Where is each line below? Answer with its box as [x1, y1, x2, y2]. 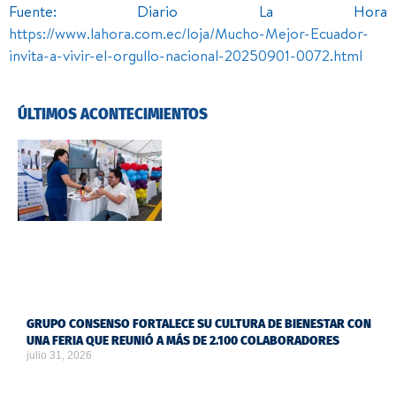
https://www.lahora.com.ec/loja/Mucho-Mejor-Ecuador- [9, 23, 369, 44]
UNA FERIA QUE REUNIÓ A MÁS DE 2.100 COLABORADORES [27, 332, 339, 348]
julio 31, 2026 [27, 348, 92, 362]
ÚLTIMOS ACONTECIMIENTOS [18, 105, 208, 125]
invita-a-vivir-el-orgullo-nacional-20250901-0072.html [9, 45, 362, 66]
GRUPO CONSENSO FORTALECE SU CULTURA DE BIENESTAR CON [27, 316, 371, 331]
